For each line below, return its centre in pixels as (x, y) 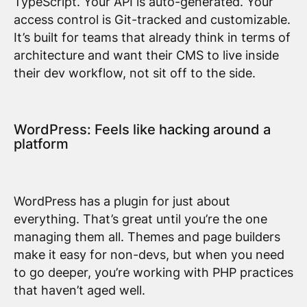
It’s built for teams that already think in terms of (152, 38)
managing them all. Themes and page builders (147, 236)
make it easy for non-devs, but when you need (149, 254)
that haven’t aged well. (81, 290)
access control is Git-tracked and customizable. (152, 20)
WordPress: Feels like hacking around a (142, 130)
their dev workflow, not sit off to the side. (134, 73)
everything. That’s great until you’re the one (140, 219)
